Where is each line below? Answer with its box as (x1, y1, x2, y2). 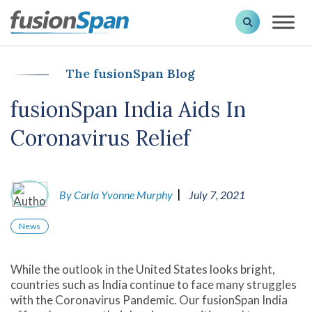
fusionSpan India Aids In (10, 96, 246, 123)
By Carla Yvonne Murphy (58, 187, 173, 201)
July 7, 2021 (188, 187, 245, 201)
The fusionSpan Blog (66, 65, 195, 82)
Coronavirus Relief (10, 125, 190, 152)
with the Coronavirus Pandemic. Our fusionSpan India (10, 292, 288, 308)
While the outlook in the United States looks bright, (10, 262, 275, 277)
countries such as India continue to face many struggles (10, 277, 297, 292)
